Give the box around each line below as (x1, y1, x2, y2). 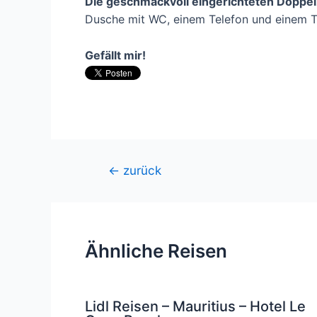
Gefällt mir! (85, 47, 146, 62)
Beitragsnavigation (88, 163, 188, 178)
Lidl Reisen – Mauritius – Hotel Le (85, 298, 306, 316)
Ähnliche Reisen (85, 240, 227, 263)
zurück (119, 163, 161, 178)
